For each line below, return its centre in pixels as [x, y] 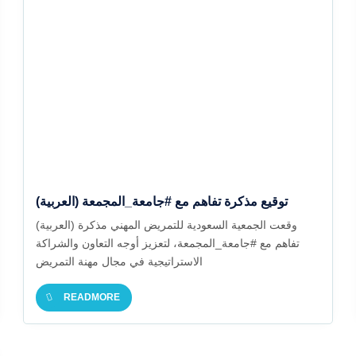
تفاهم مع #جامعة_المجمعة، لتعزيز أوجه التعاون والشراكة [167, 243]
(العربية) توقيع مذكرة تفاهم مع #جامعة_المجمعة [184, 201]
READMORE [91, 297]
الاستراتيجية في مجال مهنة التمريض [119, 261]
